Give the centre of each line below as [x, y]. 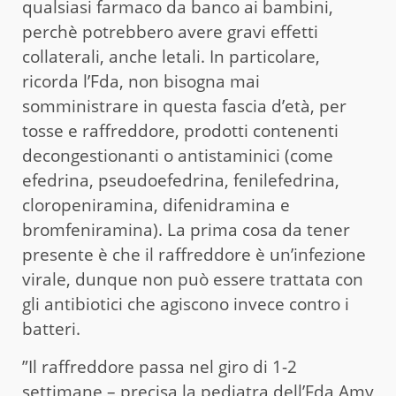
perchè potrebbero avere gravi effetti [170, 31]
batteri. [51, 328]
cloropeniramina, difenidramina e [156, 205]
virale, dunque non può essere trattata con [193, 279]
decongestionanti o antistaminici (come [178, 155]
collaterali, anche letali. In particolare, [171, 56]
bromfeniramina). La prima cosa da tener [186, 229]
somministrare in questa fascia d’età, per [184, 106]
